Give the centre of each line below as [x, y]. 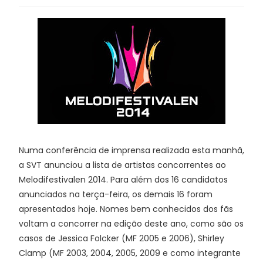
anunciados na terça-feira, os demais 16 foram [116, 194]
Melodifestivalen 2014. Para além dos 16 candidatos [123, 180]
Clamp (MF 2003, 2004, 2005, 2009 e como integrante [130, 253]
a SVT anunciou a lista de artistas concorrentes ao [122, 165]
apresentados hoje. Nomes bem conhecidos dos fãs [126, 209]
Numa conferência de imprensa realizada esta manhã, [131, 150]
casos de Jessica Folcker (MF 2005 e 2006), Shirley [122, 238]
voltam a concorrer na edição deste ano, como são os [131, 224]
